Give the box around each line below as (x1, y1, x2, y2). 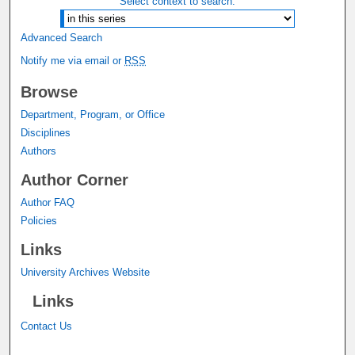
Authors (21, 144, 57, 157)
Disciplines (21, 126, 71, 139)
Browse (21, 82, 78, 101)
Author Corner (21, 170, 129, 189)
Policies (21, 214, 58, 227)
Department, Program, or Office (21, 108, 166, 120)
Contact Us (21, 319, 73, 332)
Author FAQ (21, 196, 75, 208)
